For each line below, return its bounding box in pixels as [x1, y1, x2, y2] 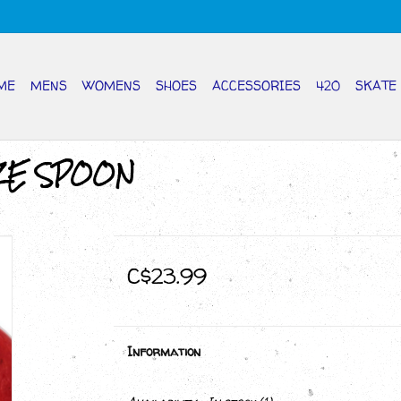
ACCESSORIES [212, 77, 301, 94]
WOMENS [82, 77, 141, 94]
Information [126, 343, 200, 360]
